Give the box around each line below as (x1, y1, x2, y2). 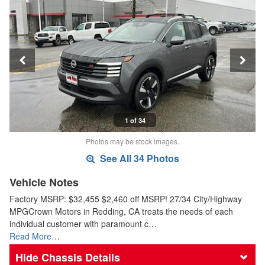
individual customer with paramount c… (9, 218, 157, 230)
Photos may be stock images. (86, 136, 179, 147)
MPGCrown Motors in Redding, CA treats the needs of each (9, 205, 233, 218)
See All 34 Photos (97, 151, 179, 166)
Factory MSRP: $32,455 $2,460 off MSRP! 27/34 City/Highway (9, 193, 242, 205)
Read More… (9, 230, 60, 243)
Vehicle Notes (9, 174, 79, 190)
